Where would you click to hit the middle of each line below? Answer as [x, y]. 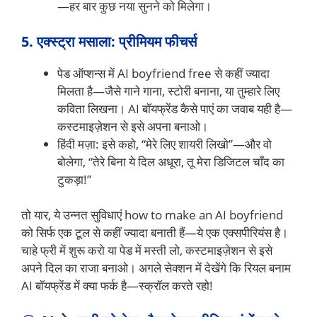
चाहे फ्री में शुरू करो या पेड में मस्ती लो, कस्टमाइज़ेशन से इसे [147, 250]
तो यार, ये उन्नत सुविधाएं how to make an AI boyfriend [152, 215]
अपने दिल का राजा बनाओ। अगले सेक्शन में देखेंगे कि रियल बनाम [156, 268]
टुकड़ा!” [74, 179]
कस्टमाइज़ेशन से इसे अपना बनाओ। [133, 126]
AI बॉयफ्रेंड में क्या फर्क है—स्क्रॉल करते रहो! [117, 286]
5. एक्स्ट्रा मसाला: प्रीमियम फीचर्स [109, 41]
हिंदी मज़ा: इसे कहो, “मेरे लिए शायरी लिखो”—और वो [165, 144]
